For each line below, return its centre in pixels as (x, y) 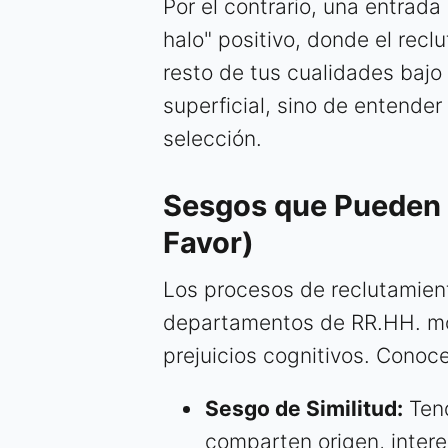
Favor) (208, 243)
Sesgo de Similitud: (304, 409)
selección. (212, 139)
